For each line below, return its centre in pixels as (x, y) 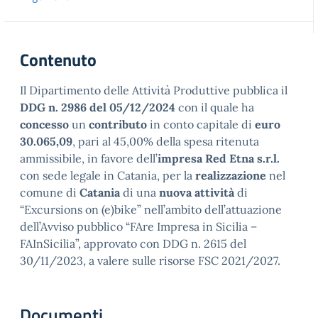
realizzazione (231, 175)
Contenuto (58, 60)
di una (139, 192)
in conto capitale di (201, 124)
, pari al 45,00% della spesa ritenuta (166, 141)
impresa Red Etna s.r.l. (219, 158)
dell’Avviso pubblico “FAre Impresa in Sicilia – (138, 226)
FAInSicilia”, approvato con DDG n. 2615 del (133, 243)
